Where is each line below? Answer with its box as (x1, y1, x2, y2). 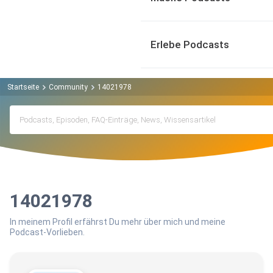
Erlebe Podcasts (151, 38, 229, 51)
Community (49, 82, 88, 91)
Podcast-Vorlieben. (10, 227, 85, 238)
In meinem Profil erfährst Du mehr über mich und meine (10, 217, 225, 227)
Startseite (7, 82, 39, 91)
